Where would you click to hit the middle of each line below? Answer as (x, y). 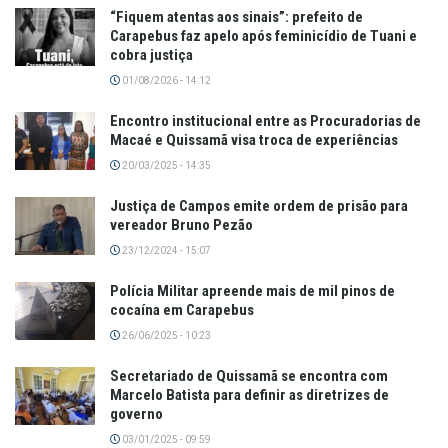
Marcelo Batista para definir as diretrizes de (249, 395)
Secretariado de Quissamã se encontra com (249, 376)
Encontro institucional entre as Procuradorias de (265, 121)
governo (136, 414)
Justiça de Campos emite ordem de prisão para (259, 206)
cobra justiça (151, 55)
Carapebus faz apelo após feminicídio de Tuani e (263, 36)
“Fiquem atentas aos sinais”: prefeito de (236, 17)
